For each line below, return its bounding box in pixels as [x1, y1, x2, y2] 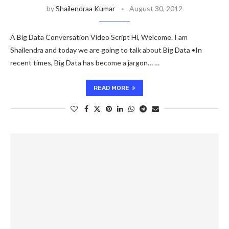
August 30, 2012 [129, 4, 182, 13]
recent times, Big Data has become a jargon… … [10, 58, 159, 67]
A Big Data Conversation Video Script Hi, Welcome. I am [10, 33, 188, 41]
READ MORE [94, 84, 129, 91]
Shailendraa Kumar [56, 4, 115, 13]
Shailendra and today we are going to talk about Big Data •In [10, 45, 202, 54]
